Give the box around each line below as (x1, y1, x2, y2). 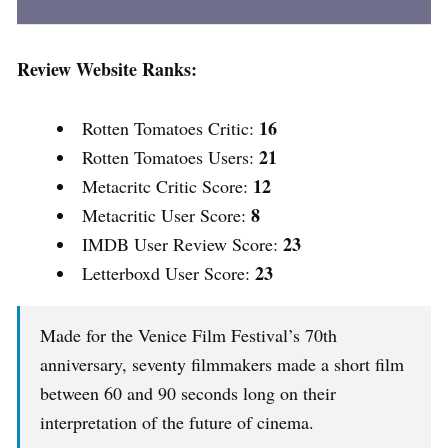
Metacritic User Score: (82, 203, 251, 228)
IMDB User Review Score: (82, 232, 283, 257)
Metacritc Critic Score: (82, 174, 253, 199)
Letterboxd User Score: (82, 261, 255, 286)
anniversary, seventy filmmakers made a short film (40, 352, 404, 377)
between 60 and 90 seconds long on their (40, 381, 336, 406)
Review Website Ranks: (17, 56, 197, 83)
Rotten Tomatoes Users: (82, 145, 259, 170)
